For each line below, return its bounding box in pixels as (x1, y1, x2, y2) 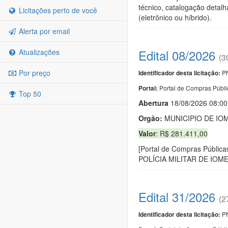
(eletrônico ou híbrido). (138, 12, 212, 22)
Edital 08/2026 (138, 46, 215, 64)
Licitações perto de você (17, 5, 97, 15)
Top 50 (17, 89, 41, 99)
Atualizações (17, 47, 60, 57)
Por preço (17, 68, 50, 78)
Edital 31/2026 (138, 187, 215, 206)
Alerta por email (17, 26, 70, 36)
